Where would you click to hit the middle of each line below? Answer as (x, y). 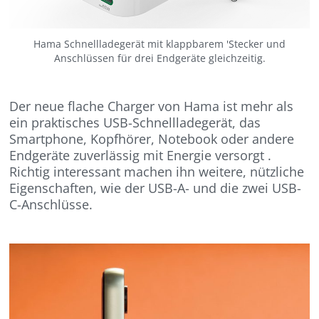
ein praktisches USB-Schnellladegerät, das (135, 123)
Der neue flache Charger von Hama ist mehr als (152, 106)
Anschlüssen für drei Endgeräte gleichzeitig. (159, 58)
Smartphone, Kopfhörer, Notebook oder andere (152, 139)
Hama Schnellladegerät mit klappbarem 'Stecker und (159, 44)
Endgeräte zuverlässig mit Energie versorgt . (141, 156)
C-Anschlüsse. (51, 205)
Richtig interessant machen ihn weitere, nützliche (157, 172)
